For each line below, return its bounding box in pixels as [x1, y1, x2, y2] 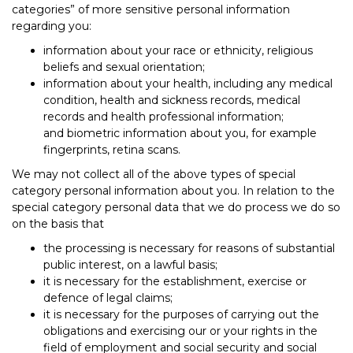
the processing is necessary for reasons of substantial [43, 240, 335, 255]
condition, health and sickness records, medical [43, 92, 300, 107]
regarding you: [12, 18, 91, 33]
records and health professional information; [43, 109, 284, 124]
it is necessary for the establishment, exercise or [43, 273, 307, 288]
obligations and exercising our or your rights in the [43, 323, 318, 338]
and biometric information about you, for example [43, 125, 317, 140]
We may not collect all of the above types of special [12, 166, 295, 181]
